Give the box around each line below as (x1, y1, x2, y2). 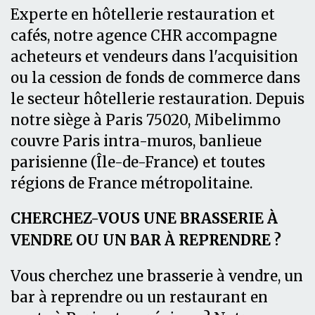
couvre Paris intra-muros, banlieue (11, 131, 262, 150)
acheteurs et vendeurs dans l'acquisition (11, 47, 298, 66)
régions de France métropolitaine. (11, 174, 253, 193)
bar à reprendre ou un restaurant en (11, 288, 268, 307)
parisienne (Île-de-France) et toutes (11, 153, 265, 172)
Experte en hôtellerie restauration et (11, 5, 275, 24)
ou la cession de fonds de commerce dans (11, 68, 300, 87)
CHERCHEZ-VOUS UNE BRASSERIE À (11, 209, 278, 228)
